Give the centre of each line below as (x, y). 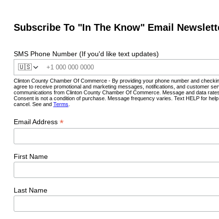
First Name (31, 157)
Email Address (37, 122)
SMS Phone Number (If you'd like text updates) (86, 54)
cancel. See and (33, 104)
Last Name (31, 190)
